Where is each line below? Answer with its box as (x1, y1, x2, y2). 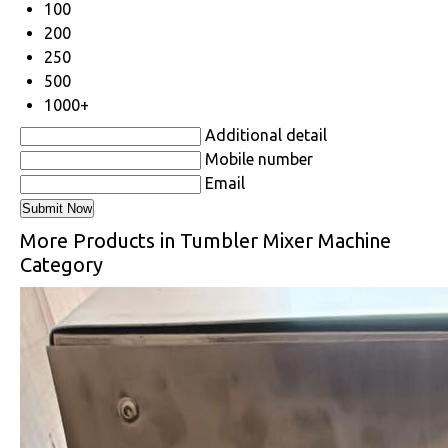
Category (20, 252, 103, 276)
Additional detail (205, 125, 327, 144)
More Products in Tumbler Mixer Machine (20, 228, 391, 252)
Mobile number (205, 149, 313, 168)
